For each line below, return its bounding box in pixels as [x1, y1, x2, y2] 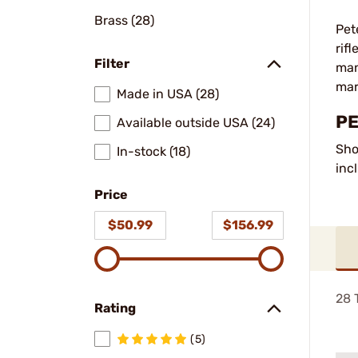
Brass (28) [94, 13, 154, 28]
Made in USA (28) [117, 86, 219, 101]
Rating [94, 300, 136, 316]
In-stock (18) [117, 144, 190, 159]
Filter [94, 56, 129, 71]
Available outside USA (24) [117, 115, 275, 130]
